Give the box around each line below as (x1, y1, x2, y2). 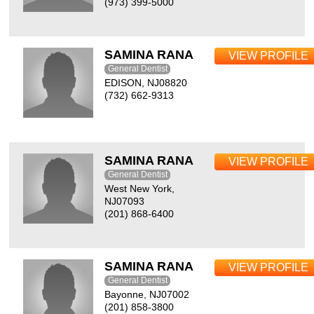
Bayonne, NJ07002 (104, 289, 190, 300)
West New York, (104, 183, 175, 194)
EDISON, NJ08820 (104, 77, 188, 88)
